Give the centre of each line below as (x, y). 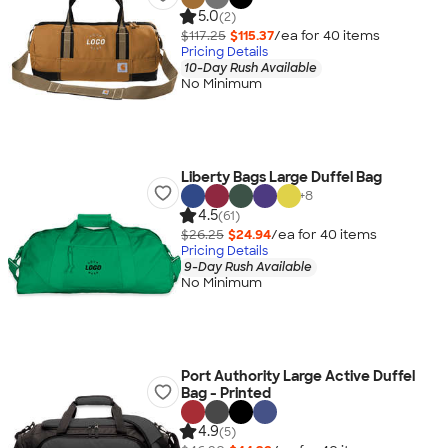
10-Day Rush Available (250, 67)
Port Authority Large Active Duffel (297, 376)
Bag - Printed (225, 393)
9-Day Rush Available (247, 266)
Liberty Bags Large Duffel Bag (281, 177)
